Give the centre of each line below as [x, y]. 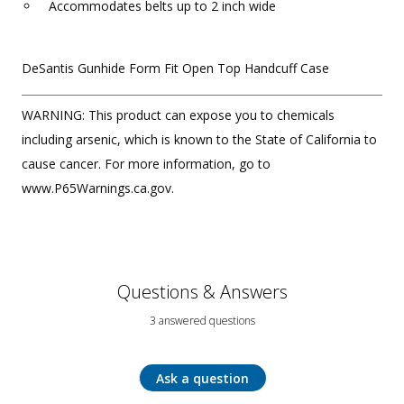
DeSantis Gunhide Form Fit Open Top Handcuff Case [175, 69]
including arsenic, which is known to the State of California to [199, 140]
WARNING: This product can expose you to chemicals [178, 115]
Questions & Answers [202, 292]
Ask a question [202, 378]
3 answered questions [202, 321]
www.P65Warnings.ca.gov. [98, 188]
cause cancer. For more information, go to [146, 164]
